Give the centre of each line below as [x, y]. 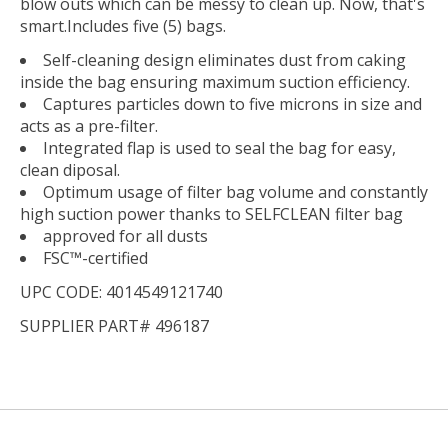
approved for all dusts [125, 236]
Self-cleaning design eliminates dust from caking [224, 60]
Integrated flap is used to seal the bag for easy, [219, 148]
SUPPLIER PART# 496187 [114, 326]
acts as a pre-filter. [89, 126]
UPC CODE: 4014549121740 [121, 292]
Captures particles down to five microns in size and [232, 104]
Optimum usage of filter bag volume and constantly [235, 192]
